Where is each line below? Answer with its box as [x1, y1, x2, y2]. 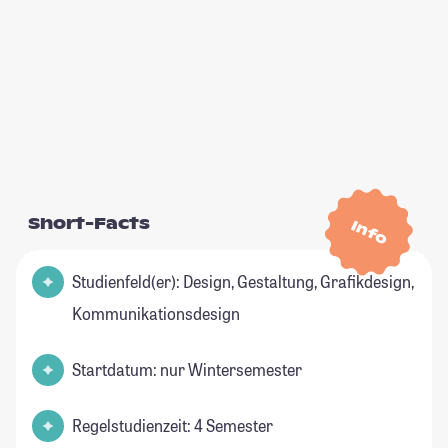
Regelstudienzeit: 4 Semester [72, 415, 273, 437]
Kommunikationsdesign [72, 303, 240, 325]
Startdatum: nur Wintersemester [72, 359, 302, 381]
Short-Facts [28, 213, 150, 235]
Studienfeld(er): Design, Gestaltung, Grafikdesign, [72, 271, 414, 293]
